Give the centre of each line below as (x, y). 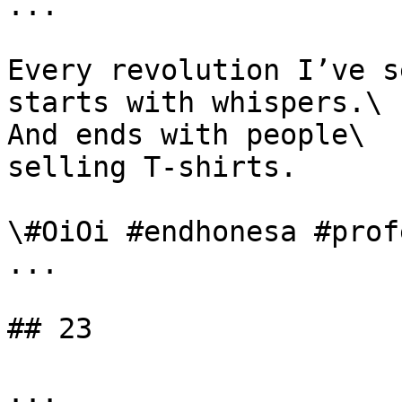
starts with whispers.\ (195, 102)
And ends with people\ (186, 135)
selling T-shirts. (152, 167)
